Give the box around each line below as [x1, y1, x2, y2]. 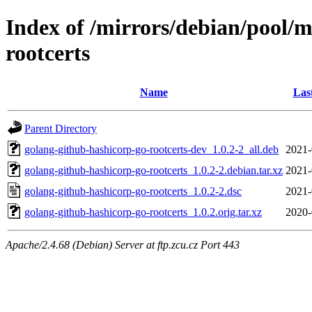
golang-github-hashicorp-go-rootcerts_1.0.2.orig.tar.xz [24, 205, 262, 218]
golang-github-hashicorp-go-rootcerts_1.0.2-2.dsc [24, 185, 242, 197]
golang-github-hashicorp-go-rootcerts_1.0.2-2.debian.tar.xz [24, 164, 283, 176]
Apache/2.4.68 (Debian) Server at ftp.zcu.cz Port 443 [6, 238, 240, 251]
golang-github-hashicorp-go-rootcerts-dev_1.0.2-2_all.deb [24, 143, 279, 155]
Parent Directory [24, 122, 97, 134]
